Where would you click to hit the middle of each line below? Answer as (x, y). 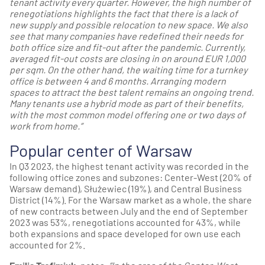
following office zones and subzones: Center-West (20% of (131, 177)
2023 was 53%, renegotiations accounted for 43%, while (125, 222)
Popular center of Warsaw (101, 150)
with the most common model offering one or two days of (127, 114)
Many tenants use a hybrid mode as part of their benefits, (127, 103)
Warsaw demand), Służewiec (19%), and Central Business (126, 188)
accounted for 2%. (47, 244)
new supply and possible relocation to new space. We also (129, 24)
